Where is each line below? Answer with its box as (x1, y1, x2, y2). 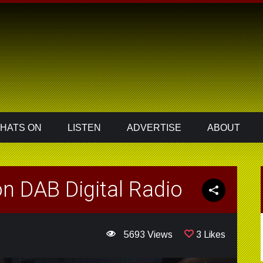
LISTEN (68, 123, 101, 133)
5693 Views (122, 230, 173, 240)
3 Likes (196, 230, 225, 240)
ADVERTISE (127, 123, 181, 133)
